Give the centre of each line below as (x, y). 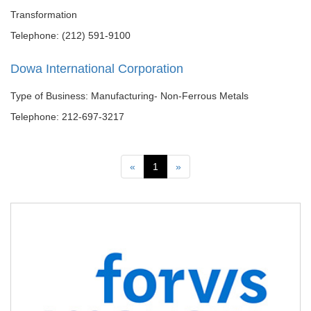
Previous (154, 166)
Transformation (44, 15)
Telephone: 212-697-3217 (67, 117)
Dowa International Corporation (97, 69)
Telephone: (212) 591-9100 (70, 35)
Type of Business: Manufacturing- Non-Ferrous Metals (129, 96)
